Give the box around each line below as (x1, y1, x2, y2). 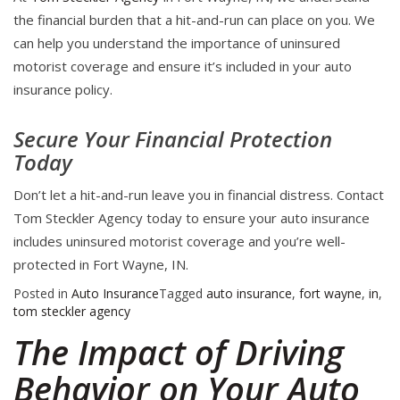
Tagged (159, 285, 206, 303)
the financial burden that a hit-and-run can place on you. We (13, 11, 375, 29)
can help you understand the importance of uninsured (13, 34, 340, 53)
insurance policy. (13, 80, 112, 99)
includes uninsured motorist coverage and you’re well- (13, 232, 346, 251)
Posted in (13, 285, 71, 303)
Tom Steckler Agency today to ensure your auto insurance (13, 209, 370, 228)
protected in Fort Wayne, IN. (13, 255, 188, 274)
